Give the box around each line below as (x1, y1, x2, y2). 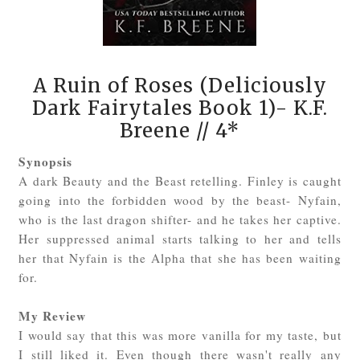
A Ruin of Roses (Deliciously (32, 72, 327, 98)
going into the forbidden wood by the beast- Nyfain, (18, 191, 342, 208)
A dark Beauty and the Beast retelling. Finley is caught (18, 172, 342, 189)
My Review (18, 306, 87, 325)
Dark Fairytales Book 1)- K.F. (31, 95, 328, 121)
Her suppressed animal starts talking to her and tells (18, 230, 342, 247)
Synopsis (18, 152, 73, 170)
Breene (120, 117, 191, 143)
